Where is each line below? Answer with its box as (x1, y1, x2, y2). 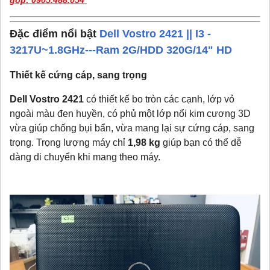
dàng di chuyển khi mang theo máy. (10, 152, 160, 163)
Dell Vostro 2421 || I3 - (99, 28, 211, 40)
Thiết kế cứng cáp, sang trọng (10, 70, 147, 81)
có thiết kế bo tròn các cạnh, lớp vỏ (84, 94, 234, 105)
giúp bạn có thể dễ (160, 137, 242, 148)
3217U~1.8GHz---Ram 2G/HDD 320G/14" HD (10, 44, 232, 57)
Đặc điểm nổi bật (10, 28, 99, 40)
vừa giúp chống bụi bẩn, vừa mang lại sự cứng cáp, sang (10, 123, 254, 134)
